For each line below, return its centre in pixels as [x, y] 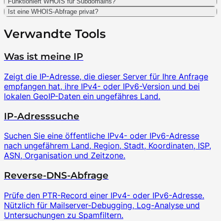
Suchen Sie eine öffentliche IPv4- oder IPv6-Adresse [102, 136]
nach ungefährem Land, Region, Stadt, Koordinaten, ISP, [108, 146]
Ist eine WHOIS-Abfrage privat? [53, 12]
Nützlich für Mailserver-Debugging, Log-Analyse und [102, 205]
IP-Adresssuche [42, 116]
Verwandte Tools [55, 34]
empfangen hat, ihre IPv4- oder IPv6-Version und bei [102, 86]
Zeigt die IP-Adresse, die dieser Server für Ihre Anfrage [106, 76]
